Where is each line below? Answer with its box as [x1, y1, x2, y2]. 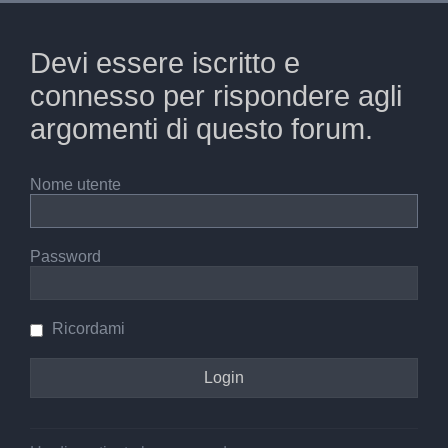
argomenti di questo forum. [30, 113, 373, 146]
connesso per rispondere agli [30, 80, 402, 113]
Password [30, 248, 101, 266]
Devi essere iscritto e [30, 47, 300, 80]
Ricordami [48, 320, 125, 338]
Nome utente [30, 176, 121, 194]
